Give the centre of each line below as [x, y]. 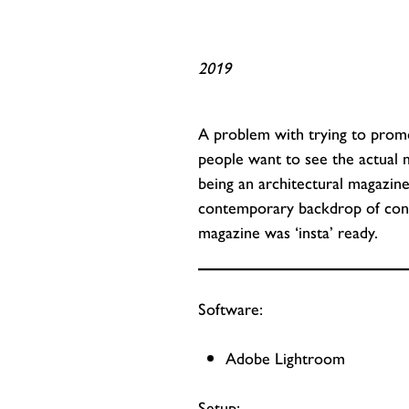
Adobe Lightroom [285, 357]
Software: [231, 308]
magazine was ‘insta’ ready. [288, 231]
